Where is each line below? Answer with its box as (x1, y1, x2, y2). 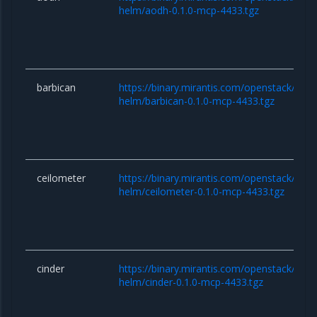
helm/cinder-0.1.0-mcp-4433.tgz (119, 275, 264, 289)
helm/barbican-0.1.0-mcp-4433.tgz (119, 93, 275, 108)
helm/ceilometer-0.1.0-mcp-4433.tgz (119, 184, 285, 198)
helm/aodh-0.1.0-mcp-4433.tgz (119, 3, 260, 17)
